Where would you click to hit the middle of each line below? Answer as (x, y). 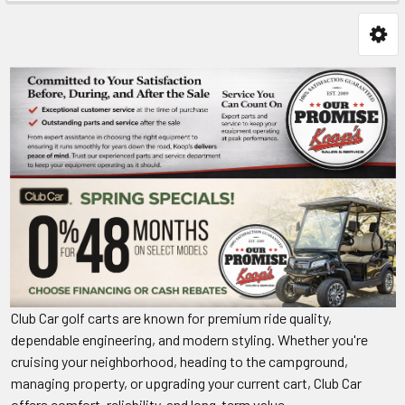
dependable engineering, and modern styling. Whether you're (189, 339)
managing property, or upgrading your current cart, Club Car (186, 382)
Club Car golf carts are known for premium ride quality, (171, 317)
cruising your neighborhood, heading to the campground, (179, 361)
